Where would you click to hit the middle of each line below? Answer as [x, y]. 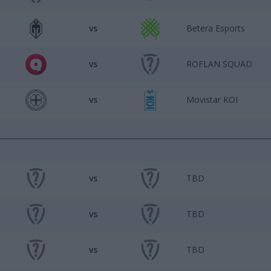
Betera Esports [216, 28]
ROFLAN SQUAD [219, 64]
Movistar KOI [212, 100]
